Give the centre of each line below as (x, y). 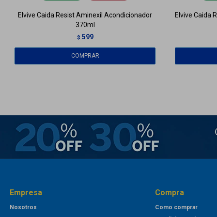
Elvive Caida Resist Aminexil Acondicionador (85, 15)
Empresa (26, 193)
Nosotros (23, 208)
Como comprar (176, 208)
